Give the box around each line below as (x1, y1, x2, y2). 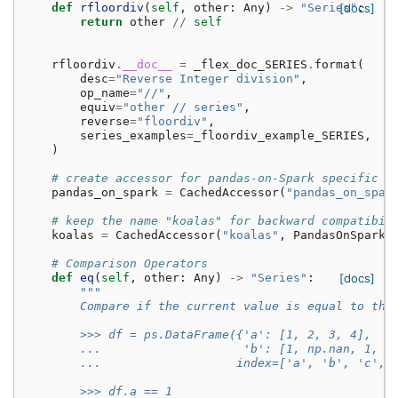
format (314, 58, 357, 72)
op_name (80, 86, 130, 100)
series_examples (80, 129, 187, 143)
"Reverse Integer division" (115, 72, 300, 86)
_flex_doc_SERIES (194, 58, 307, 72)
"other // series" (123, 100, 243, 115)
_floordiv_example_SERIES (194, 129, 364, 143)
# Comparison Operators (52, 257, 208, 271)
